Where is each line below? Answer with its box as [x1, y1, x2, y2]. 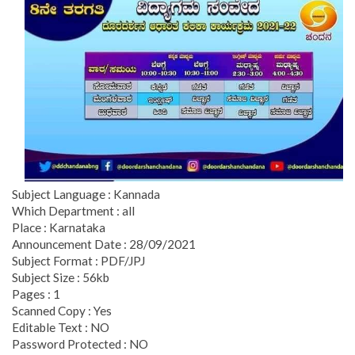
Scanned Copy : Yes [12, 303, 112, 318]
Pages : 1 [12, 286, 60, 301]
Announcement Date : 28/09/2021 [12, 236, 196, 251]
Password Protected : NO [12, 336, 148, 351]
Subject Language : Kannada [12, 186, 160, 201]
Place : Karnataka [12, 219, 105, 235]
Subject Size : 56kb [12, 269, 109, 284]
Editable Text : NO [12, 319, 109, 334]
